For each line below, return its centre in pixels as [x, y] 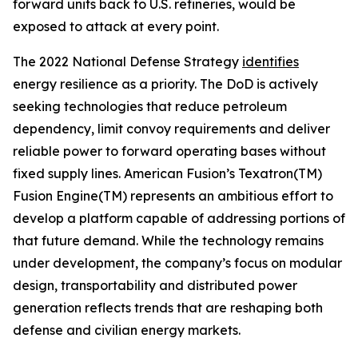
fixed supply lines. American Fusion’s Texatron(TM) [167, 173]
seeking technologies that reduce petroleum [150, 106]
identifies [270, 62]
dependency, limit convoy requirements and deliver [171, 129]
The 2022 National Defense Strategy [127, 62]
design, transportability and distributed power [155, 285]
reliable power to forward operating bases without [169, 151]
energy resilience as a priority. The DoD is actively [165, 84]
